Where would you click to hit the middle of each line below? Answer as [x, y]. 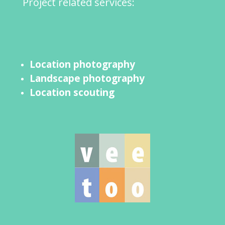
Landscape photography [87, 78]
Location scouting [72, 92]
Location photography [82, 64]
